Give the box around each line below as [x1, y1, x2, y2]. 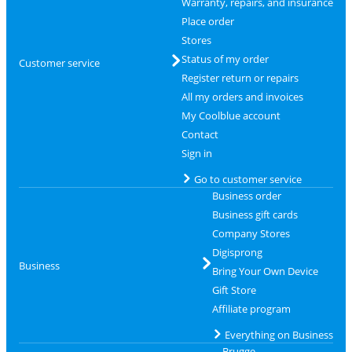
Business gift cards [211, 207, 298, 222]
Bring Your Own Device [211, 264, 318, 279]
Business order [211, 189, 281, 203]
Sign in [181, 146, 212, 161]
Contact [181, 127, 218, 142]
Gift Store [211, 283, 256, 298]
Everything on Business [224, 328, 333, 343]
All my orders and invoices [181, 90, 303, 104]
